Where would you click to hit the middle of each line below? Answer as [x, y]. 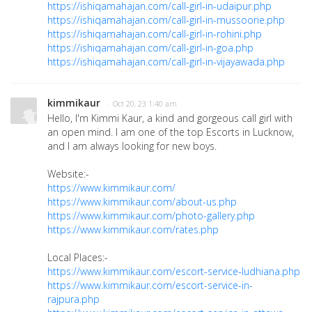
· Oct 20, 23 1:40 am [142, 104]
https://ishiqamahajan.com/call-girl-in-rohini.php [155, 34]
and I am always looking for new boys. [132, 146]
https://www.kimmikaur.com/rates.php [133, 230]
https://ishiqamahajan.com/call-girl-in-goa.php [150, 48]
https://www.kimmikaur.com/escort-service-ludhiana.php [174, 272]
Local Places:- [78, 258]
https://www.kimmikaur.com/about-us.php [142, 202]
